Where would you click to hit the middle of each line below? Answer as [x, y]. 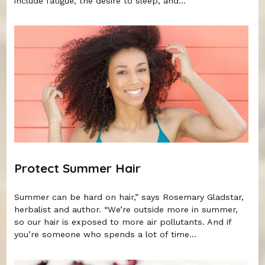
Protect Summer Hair [78, 168]
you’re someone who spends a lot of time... [106, 235]
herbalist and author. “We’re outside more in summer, [126, 210]
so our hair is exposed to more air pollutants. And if [123, 222]
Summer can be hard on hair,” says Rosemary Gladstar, [129, 197]
